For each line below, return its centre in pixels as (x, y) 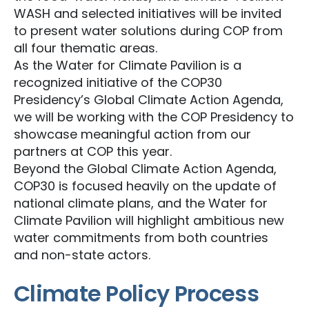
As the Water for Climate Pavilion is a (128, 65)
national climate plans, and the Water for (141, 203)
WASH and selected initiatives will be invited (148, 13)
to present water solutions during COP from (148, 31)
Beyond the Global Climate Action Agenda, (145, 169)
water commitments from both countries (141, 238)
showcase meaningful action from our (132, 134)
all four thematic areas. (86, 48)
